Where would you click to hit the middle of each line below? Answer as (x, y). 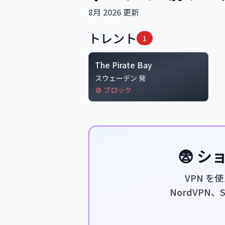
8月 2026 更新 (114, 12)
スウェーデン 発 (120, 78)
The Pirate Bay (124, 65)
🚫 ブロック (113, 90)
